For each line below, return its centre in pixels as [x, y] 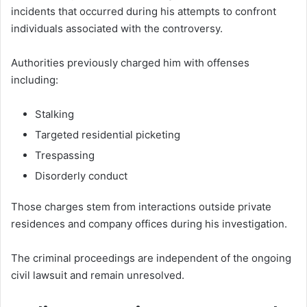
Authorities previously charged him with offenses [130, 62]
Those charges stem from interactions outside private [141, 206]
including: [35, 79]
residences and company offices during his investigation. [149, 223]
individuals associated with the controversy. [117, 28]
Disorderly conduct [81, 175]
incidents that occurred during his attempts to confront [144, 11]
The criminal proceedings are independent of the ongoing [151, 258]
